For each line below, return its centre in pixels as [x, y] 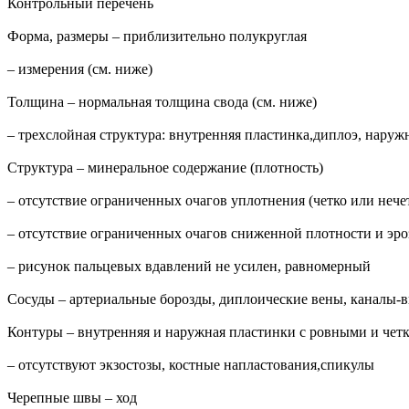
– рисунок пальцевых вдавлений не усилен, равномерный [189, 267]
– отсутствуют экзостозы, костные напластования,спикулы [191, 365]
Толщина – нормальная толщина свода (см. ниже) [162, 102]
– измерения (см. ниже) [80, 69]
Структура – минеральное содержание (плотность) [165, 168]
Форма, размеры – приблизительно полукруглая [157, 37]
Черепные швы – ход [72, 398]
